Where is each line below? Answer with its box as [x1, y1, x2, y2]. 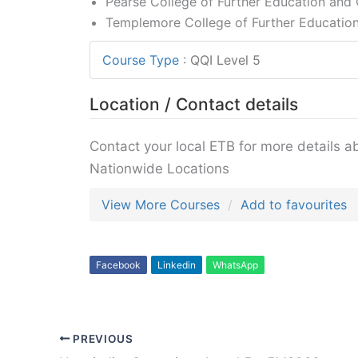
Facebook [96, 259, 141, 271]
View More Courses [101, 197, 220, 213]
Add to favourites [241, 197, 347, 213]
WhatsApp [213, 259, 258, 271]
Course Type [102, 52, 179, 68]
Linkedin [157, 259, 196, 271]
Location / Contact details [89, 94, 298, 114]
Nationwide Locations [89, 161, 229, 177]
